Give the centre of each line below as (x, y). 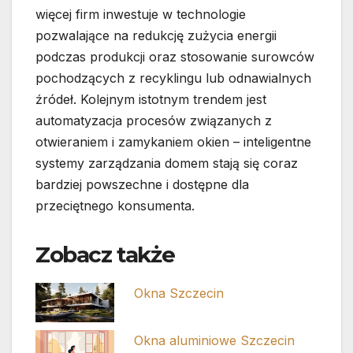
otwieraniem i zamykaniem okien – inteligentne (173, 142)
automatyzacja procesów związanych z (154, 121)
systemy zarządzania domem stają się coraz (167, 163)
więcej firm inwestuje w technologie (141, 15)
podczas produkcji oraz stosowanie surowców (175, 57)
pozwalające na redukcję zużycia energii (156, 36)
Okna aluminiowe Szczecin (215, 341)
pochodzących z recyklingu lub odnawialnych (173, 78)
